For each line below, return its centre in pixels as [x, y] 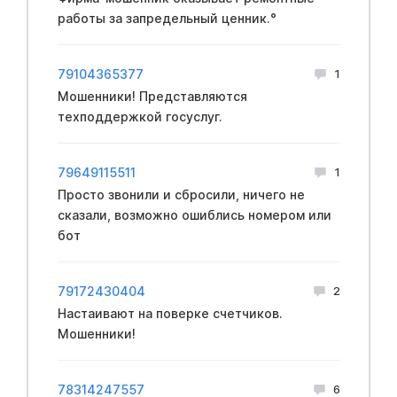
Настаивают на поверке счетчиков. [170, 313]
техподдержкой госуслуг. [140, 116]
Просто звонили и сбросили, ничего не [181, 194]
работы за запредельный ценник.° [167, 18]
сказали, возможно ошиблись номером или [194, 214]
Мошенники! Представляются [152, 96]
